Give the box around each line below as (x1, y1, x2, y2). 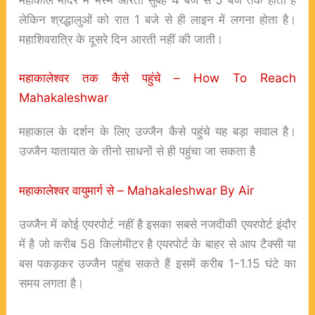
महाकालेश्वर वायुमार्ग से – (18, 183, 127, 198)
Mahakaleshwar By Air (127, 183, 254, 198)
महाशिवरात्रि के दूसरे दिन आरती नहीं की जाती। (18, 31, 223, 46)
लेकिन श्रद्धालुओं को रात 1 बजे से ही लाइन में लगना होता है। (18, 11, 297, 27)
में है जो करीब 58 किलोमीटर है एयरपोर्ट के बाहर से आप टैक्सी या (18, 236, 297, 251)
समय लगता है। (18, 276, 84, 290)
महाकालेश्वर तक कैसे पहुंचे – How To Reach (18, 70, 297, 86)
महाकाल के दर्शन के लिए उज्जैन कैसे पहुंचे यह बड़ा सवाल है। (18, 124, 297, 139)
